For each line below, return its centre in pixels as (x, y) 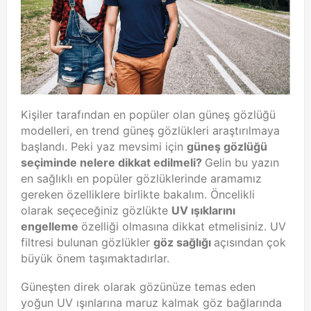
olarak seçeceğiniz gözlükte (96, 211)
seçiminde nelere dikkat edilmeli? (113, 163)
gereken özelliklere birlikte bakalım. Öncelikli (138, 195)
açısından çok (250, 243)
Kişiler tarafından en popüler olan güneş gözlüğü (148, 115)
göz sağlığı (184, 243)
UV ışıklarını (203, 211)
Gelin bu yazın (242, 163)
